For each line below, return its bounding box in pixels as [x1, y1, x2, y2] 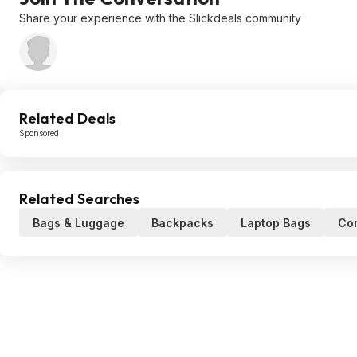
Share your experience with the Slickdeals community [19, 11, 301, 25]
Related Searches [19, 190, 139, 208]
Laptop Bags [241, 216, 311, 229]
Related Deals [19, 109, 116, 127]
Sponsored [19, 128, 59, 138]
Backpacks [151, 216, 214, 229]
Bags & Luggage [33, 216, 124, 229]
